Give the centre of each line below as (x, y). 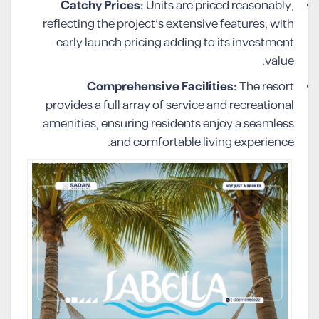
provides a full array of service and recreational (170, 106)
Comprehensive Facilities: (162, 87)
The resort (266, 87)
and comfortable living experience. (202, 143)
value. (279, 62)
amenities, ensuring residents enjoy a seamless (168, 124)
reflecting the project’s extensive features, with (168, 25)
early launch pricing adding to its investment (175, 43)
